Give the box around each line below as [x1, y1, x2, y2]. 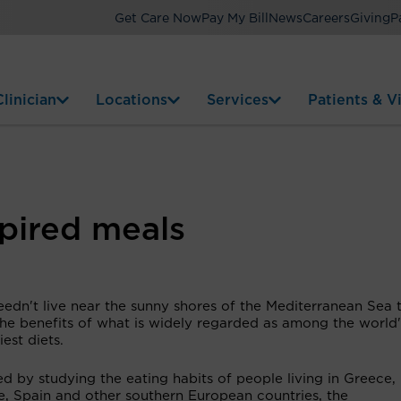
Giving [350, 12, 390, 25]
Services [207, 93, 269, 107]
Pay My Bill [201, 12, 269, 25]
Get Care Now [115, 12, 201, 25]
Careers [303, 12, 350, 25]
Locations [96, 93, 167, 107]
